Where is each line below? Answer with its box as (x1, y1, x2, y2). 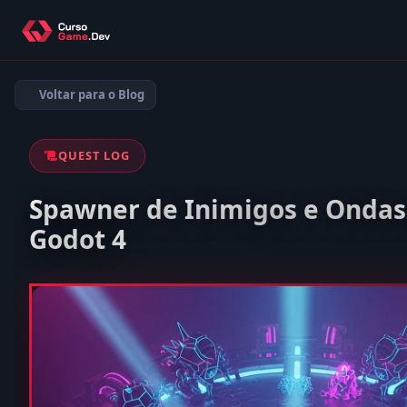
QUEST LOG (58, 147, 130, 164)
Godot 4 (29, 222, 126, 256)
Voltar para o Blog (39, 86, 144, 103)
